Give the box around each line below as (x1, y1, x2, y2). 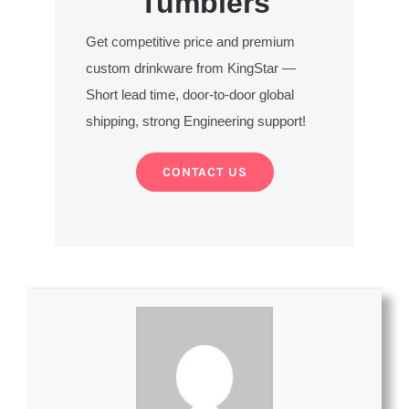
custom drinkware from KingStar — (86, 59, 297, 76)
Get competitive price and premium (86, 33, 296, 49)
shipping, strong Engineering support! (86, 112, 307, 129)
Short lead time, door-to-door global (86, 86, 295, 102)
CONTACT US (162, 163, 247, 180)
